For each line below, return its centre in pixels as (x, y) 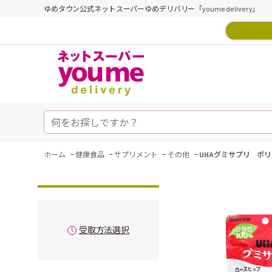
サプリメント (136, 154)
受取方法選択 (104, 230)
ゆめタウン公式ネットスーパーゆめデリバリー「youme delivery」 (152, 8)
